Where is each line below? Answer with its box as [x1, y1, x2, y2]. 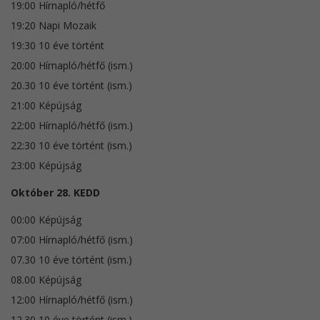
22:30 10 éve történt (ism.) [11, 138, 132, 152]
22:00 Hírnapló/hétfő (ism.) [11, 118, 133, 132]
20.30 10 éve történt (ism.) [11, 78, 132, 92]
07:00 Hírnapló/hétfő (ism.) [11, 232, 133, 246]
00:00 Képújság [11, 212, 81, 226]
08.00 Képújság [11, 272, 81, 286]
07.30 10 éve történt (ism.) [11, 252, 132, 266]
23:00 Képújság [11, 158, 81, 172]
